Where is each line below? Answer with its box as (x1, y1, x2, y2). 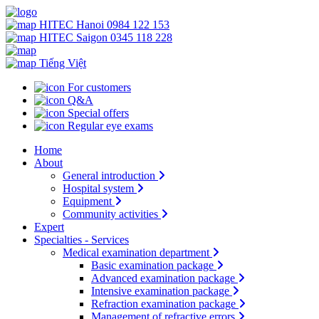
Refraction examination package (91, 298, 236, 310)
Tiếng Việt (39, 57, 86, 69)
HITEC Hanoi (39, 19, 104, 31)
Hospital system (63, 182, 134, 194)
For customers (68, 81, 131, 93)
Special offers (68, 107, 129, 119)
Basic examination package (91, 259, 214, 271)
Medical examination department (63, 246, 209, 258)
